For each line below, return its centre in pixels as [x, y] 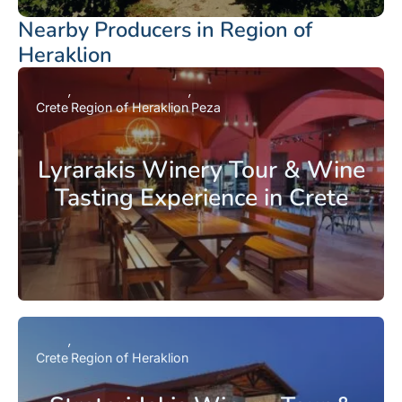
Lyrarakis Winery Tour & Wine [201, 170]
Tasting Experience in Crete [201, 198]
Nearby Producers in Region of [165, 30]
